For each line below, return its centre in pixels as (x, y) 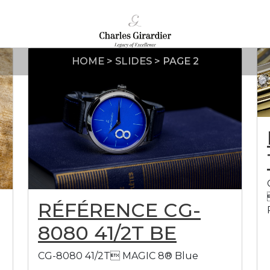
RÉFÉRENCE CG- (119, 210)
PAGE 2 (181, 61)
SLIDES (133, 61)
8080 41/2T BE (107, 233)
